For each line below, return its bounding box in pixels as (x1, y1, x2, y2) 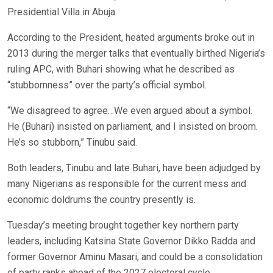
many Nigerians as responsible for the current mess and (7, 178, 246, 190)
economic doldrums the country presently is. (7, 194, 196, 206)
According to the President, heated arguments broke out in (7, 32, 255, 44)
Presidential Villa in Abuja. (7, 6, 117, 18)
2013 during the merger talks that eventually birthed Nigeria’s (7, 48, 265, 60)
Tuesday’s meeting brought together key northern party (7, 219, 239, 232)
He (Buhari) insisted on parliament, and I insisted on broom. (7, 121, 258, 133)
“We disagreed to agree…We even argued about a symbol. (7, 105, 252, 117)
